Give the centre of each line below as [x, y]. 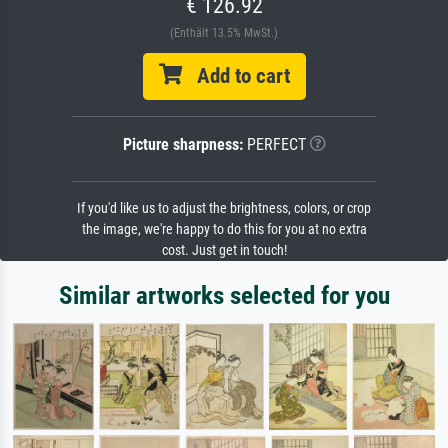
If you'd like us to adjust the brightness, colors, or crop [224, 209]
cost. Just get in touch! [224, 251]
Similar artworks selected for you [224, 296]
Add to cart [235, 76]
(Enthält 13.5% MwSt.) [224, 33]
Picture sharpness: [182, 145]
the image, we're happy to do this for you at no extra [224, 230]
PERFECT [274, 145]
